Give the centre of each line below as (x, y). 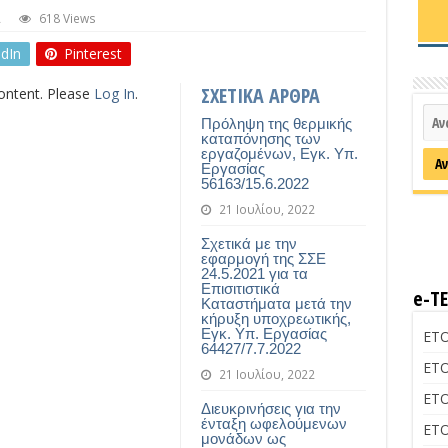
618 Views (67, 18)
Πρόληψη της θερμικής (276, 123)
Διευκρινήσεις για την (270, 408)
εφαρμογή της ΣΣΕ (263, 258)
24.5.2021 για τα (254, 273)
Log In (114, 93)
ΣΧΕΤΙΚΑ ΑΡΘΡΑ (260, 95)
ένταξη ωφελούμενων (273, 423)
